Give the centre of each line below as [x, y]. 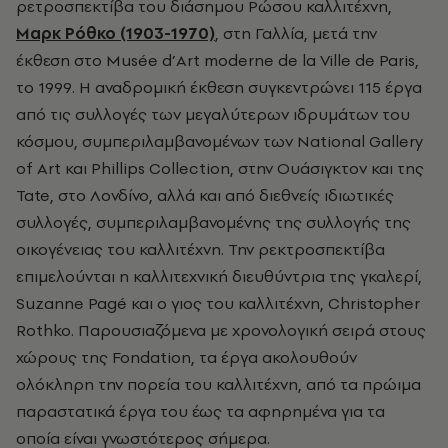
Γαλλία [279, 32]
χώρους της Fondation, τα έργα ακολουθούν [186, 356]
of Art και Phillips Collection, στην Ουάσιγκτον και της [220, 167]
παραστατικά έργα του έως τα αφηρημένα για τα [200, 410]
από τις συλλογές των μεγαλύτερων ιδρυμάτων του [213, 113]
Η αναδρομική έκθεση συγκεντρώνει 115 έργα [250, 86]
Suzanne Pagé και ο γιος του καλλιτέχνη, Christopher [218, 302]
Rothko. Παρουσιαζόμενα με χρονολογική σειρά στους [221, 329]
